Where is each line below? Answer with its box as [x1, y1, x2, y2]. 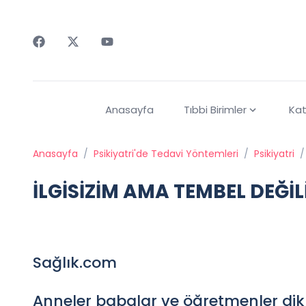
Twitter [66, 47, 105, 63]
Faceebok [32, 47, 86, 63]
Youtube [100, 47, 145, 63]
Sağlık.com [33, 252, 117, 274]
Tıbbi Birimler [183, 102, 247, 117]
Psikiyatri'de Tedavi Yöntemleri [94, 147, 238, 161]
